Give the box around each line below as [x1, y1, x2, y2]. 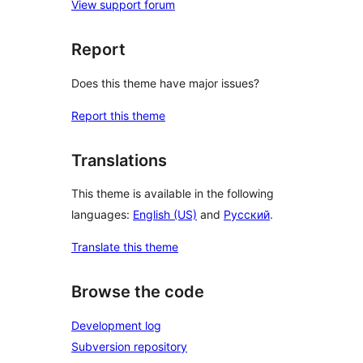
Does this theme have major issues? [71, 75, 259, 90]
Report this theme [71, 108, 165, 122]
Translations [71, 150, 167, 170]
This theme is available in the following [71, 186, 274, 201]
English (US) [133, 207, 197, 222]
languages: [71, 207, 133, 222]
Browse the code [71, 282, 204, 302]
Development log [71, 318, 161, 332]
